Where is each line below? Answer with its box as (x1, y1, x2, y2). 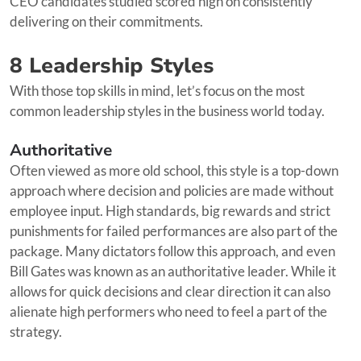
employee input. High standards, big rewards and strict (10, 201, 330, 219)
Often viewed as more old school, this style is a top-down (10, 161, 338, 179)
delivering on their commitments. (10, 12, 203, 30)
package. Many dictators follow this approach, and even (10, 242, 335, 259)
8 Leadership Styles (10, 51, 214, 80)
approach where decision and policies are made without (10, 181, 334, 199)
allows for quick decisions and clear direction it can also (10, 282, 330, 300)
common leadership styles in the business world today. (10, 102, 325, 119)
